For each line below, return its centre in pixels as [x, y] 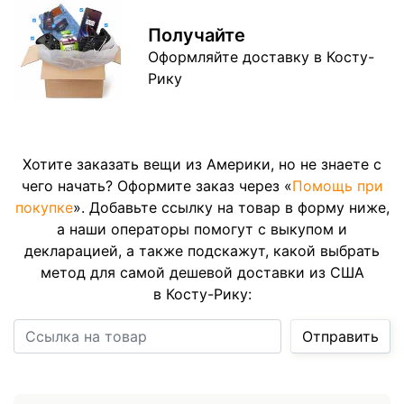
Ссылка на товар [208, 330]
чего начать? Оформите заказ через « [156, 185]
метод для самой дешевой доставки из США [202, 272]
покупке [44, 207]
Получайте [197, 35]
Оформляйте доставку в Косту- [262, 56]
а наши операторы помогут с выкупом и [202, 229]
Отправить [340, 336]
